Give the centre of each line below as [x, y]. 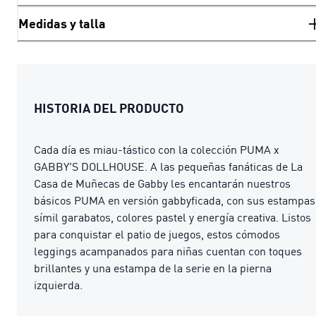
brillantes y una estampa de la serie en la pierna [153, 268]
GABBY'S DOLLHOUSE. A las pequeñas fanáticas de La [168, 166]
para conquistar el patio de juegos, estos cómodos [157, 234]
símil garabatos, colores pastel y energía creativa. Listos [172, 217]
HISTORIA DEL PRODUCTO [109, 108]
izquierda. [58, 285]
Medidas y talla [62, 24]
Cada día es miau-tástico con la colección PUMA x [157, 149]
